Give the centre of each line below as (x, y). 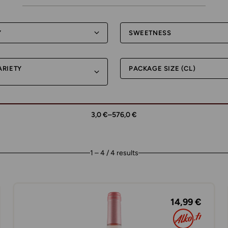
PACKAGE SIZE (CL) (162, 68)
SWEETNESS (150, 33)
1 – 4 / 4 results (114, 153)
